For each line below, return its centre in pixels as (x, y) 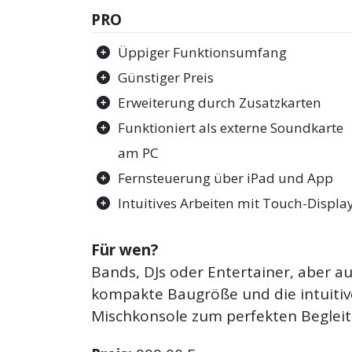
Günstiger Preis (166, 78)
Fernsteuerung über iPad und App (226, 178)
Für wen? (125, 249)
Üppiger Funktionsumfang (203, 53)
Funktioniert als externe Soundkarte (231, 128)
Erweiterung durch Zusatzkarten (220, 103)
